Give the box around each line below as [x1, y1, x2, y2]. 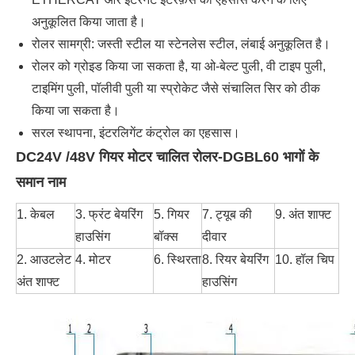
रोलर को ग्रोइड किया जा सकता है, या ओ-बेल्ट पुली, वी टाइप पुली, [32, 59, 326, 73]
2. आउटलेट [17, 252, 71, 266]
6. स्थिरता [154, 252, 201, 266]
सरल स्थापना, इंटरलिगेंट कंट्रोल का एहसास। [32, 125, 240, 139]
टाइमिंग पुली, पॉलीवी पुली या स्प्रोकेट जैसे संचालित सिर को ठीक [32, 81, 320, 95]
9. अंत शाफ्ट [275, 207, 331, 221]
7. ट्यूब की [202, 207, 252, 221]
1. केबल [17, 207, 55, 221]
